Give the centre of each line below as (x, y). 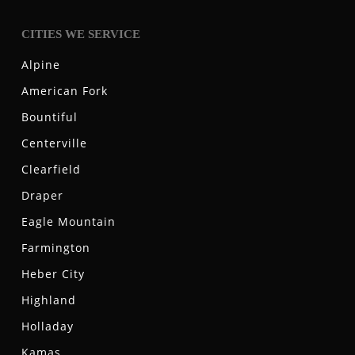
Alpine (40, 65)
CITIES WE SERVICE (80, 34)
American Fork (64, 91)
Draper (42, 196)
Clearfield (51, 170)
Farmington (55, 248)
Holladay (47, 326)
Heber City (53, 274)
